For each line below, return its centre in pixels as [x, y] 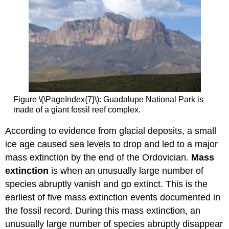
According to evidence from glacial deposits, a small [111, 131]
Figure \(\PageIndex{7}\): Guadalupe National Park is [108, 100]
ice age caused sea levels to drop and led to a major [112, 144]
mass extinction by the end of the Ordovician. [98, 157]
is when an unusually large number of [126, 170]
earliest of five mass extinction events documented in [113, 197]
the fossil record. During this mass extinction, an [103, 210]
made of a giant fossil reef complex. [77, 110]
